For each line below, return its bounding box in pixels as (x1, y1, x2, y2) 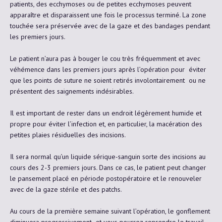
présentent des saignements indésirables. (10, 86, 134, 96)
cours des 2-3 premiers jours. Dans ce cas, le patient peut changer (10, 163, 206, 172)
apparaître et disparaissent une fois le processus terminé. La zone (10, 10, 206, 19)
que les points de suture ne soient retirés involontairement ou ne (10, 75, 206, 85)
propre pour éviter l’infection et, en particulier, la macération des (10, 119, 202, 128)
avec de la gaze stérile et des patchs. (10, 184, 122, 194)
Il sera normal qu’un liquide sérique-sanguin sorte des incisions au (10, 152, 206, 161)
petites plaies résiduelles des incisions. (10, 130, 126, 139)
